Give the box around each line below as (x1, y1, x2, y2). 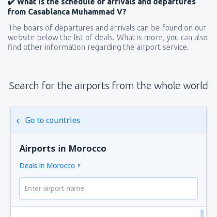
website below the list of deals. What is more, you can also (8, 32, 208, 42)
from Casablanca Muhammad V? (8, 7, 126, 16)
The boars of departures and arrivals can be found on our (8, 23, 206, 32)
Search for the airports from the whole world (9, 79, 208, 91)
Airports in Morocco (19, 142, 107, 154)
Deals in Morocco (19, 160, 76, 170)
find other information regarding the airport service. (8, 42, 189, 51)
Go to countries (25, 114, 81, 125)
